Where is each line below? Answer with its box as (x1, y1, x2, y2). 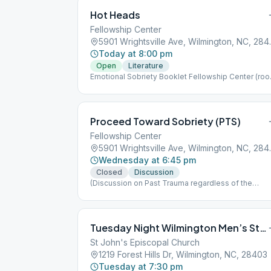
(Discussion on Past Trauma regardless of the (90, 178, 252, 188)
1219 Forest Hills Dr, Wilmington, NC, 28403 (99, 249, 267, 260)
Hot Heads (90, 8, 140, 21)
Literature (128, 61, 163, 70)
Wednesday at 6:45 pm (99, 155, 196, 165)
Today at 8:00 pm (99, 48, 172, 59)
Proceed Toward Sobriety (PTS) (90, 115, 241, 128)
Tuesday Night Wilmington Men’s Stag (260, 221, 267, 234)
